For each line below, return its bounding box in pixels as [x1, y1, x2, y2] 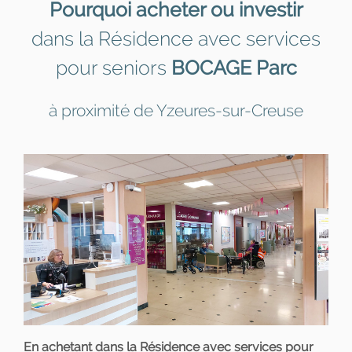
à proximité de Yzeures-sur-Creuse [49, 100, 303, 120]
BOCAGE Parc [170, 55, 297, 79]
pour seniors [55, 55, 171, 79]
